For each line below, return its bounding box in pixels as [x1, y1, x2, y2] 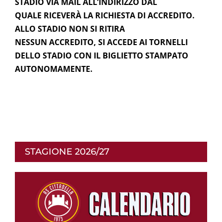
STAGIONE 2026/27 [25, 146, 110, 157]
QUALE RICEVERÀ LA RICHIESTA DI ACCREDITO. [15, 9, 195, 21]
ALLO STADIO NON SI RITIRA [15, 23, 125, 34]
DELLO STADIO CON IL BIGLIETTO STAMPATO [15, 50, 188, 61]
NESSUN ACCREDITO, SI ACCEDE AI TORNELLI [15, 36, 188, 48]
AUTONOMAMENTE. [15, 63, 93, 74]
